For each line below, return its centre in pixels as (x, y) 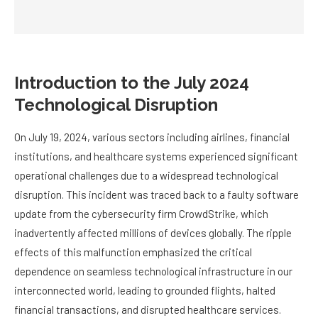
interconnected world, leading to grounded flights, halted (145, 291)
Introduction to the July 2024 (132, 83)
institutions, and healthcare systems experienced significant (156, 157)
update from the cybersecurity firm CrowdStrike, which (141, 214)
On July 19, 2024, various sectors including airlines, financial (152, 137)
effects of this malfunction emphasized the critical (133, 252)
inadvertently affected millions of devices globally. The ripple (153, 233)
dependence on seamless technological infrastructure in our (153, 272)
